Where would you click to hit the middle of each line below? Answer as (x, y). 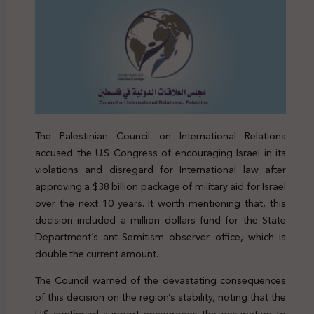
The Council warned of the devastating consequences (161, 281)
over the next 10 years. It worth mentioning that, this (161, 203)
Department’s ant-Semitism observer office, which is (161, 237)
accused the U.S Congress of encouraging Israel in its (161, 152)
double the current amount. (97, 253)
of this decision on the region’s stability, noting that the (161, 298)
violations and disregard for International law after (161, 169)
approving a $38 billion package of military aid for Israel (161, 186)
